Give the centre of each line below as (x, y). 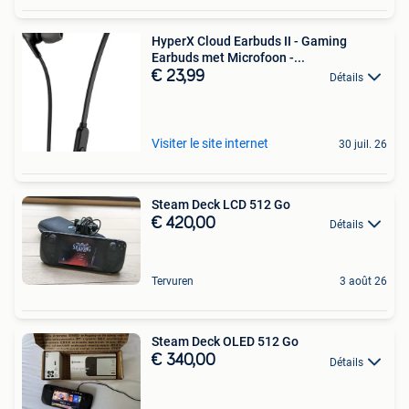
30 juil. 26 (363, 144)
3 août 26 (363, 282)
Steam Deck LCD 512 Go (221, 204)
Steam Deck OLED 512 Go (225, 342)
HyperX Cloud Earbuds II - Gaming (249, 41)
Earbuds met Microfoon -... (228, 57)
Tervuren (173, 282)
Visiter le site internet (210, 143)
